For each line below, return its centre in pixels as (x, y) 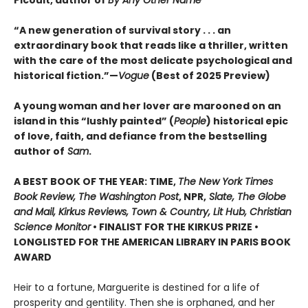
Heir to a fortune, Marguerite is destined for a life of (137, 287)
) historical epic (247, 121)
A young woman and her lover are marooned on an (147, 106)
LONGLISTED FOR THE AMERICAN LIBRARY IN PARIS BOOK (152, 242)
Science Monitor (52, 227)
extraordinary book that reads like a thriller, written (151, 45)
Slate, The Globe (246, 196)
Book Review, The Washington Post (96, 196)
